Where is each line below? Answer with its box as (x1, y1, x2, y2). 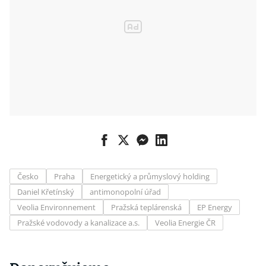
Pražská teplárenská (111, 202, 182, 213)
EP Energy (197, 202, 232, 213)
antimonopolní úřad (90, 186, 161, 197)
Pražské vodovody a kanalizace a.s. (17, 217, 140, 228)
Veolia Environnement (17, 202, 96, 213)
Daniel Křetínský (17, 186, 74, 197)
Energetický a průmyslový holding (90, 171, 210, 182)
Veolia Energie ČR (155, 217, 216, 228)
